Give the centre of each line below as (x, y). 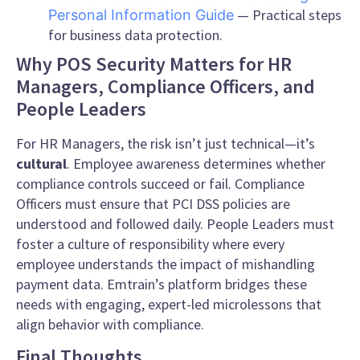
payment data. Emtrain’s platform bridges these (162, 284)
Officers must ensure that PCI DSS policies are (153, 203)
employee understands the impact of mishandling (166, 264)
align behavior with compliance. (110, 324)
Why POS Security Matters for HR (154, 63)
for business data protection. (135, 35)
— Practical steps (288, 14)
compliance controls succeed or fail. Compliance (160, 183)
